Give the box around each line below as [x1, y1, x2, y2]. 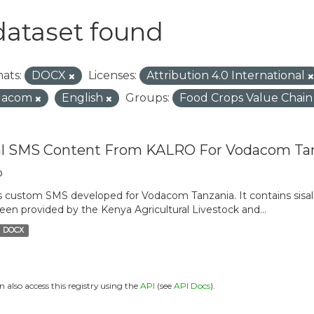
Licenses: [88, 68, 137, 82]
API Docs [173, 280, 210, 291]
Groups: [125, 90, 170, 104]
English [61, 90, 106, 104]
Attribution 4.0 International [146, 68, 308, 82]
